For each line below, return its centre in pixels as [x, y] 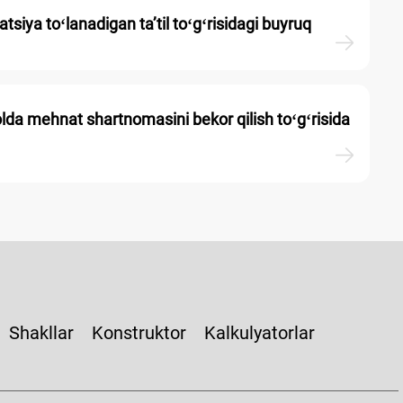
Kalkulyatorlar [260, 332]
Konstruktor [139, 332]
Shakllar [41, 332]
